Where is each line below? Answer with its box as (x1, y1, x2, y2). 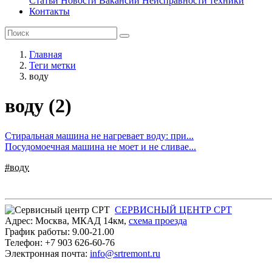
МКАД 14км (72, 215, 124, 226)
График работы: (5, 226, 72, 237)
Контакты (29, 6, 70, 16)
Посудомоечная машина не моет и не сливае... (5, 141, 196, 152)
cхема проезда (129, 215, 187, 226)
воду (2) (5, 95, 72, 117)
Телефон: (5, 237, 45, 248)
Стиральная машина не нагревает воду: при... (5, 130, 194, 141)
